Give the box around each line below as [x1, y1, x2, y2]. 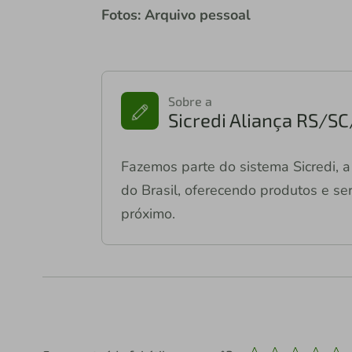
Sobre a [167, 93, 212, 109]
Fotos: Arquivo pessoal [101, 5, 251, 25]
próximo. [120, 204, 175, 224]
